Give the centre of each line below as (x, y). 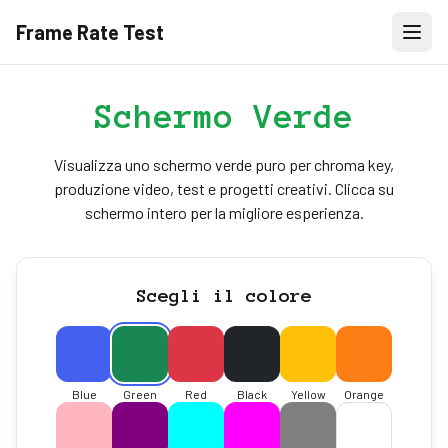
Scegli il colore (224, 296)
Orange (364, 394)
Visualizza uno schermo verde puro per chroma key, (224, 164)
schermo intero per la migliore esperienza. (224, 212)
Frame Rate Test (90, 32)
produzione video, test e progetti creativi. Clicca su (224, 188)
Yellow (308, 394)
